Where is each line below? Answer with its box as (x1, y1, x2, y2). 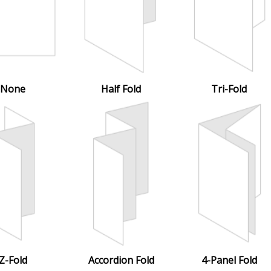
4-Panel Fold (201, 253, 257, 267)
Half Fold (101, 82, 141, 96)
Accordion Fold (88, 253, 154, 267)
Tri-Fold (211, 82, 247, 96)
